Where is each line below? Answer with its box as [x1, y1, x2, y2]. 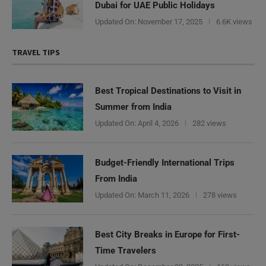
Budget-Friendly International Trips [95, 157, 235, 169]
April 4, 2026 [136, 119, 179, 128]
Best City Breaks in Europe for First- [95, 229, 240, 240]
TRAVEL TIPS [12, 47, 60, 58]
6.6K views [216, 17, 252, 27]
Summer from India [95, 102, 172, 113]
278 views [203, 191, 237, 200]
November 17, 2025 [136, 17, 202, 27]
